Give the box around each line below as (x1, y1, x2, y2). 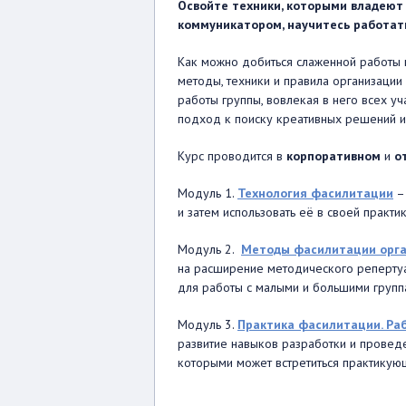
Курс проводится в (178, 148, 286, 164)
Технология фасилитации (237, 185, 393, 201)
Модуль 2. (178, 241, 241, 257)
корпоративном (286, 148, 381, 164)
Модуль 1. (178, 185, 237, 201)
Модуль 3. (178, 316, 237, 333)
